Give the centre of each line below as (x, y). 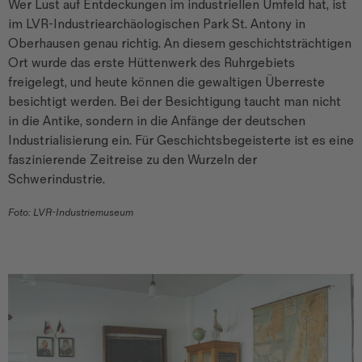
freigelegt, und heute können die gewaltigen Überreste (166, 83)
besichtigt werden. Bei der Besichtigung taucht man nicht (175, 103)
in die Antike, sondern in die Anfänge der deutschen (157, 122)
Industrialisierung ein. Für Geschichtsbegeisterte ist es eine (181, 141)
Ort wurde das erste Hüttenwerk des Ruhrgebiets (152, 64)
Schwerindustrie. (57, 180)
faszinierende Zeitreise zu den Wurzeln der (133, 161)
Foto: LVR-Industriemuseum (71, 213)
